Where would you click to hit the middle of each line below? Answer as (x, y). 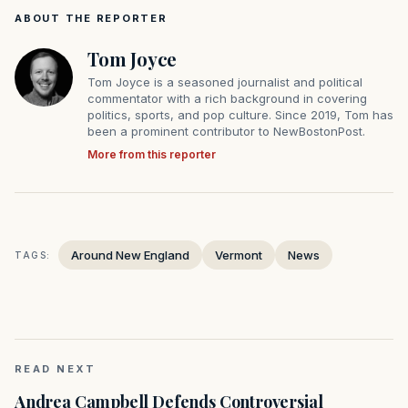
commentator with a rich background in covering (227, 99)
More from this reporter (152, 155)
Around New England (130, 255)
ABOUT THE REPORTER (91, 19)
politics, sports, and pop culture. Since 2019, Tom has (240, 115)
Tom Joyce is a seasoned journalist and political (225, 82)
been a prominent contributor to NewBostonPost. (226, 132)
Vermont (239, 255)
